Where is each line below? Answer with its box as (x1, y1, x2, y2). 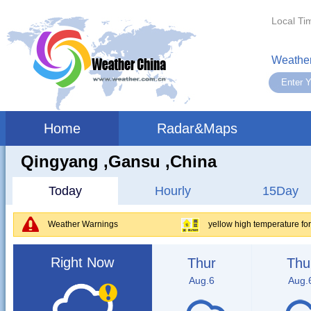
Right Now (51, 255, 114, 270)
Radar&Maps (156, 121, 237, 136)
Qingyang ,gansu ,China (20, 152, 217, 171)
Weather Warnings (47, 219, 118, 229)
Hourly (154, 184, 191, 198)
